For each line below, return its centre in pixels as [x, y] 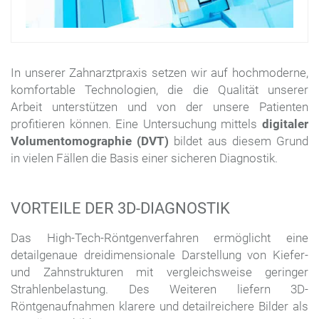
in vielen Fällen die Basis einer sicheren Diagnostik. [144, 158]
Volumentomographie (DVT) [90, 141]
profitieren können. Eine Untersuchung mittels [136, 124]
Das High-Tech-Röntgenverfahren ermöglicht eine [159, 238]
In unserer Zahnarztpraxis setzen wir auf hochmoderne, [159, 73]
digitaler [285, 124]
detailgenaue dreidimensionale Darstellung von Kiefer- [159, 255]
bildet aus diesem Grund [239, 141]
